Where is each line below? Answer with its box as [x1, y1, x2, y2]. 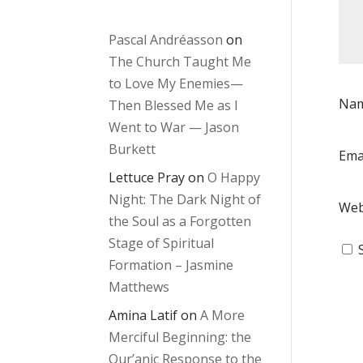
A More [200, 306, 246, 325]
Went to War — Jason [109, 118, 240, 137]
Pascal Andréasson [109, 31, 224, 49]
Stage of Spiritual [109, 234, 215, 253]
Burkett [109, 140, 156, 159]
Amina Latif [109, 306, 178, 325]
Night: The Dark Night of [109, 190, 262, 209]
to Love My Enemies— [109, 75, 244, 93]
